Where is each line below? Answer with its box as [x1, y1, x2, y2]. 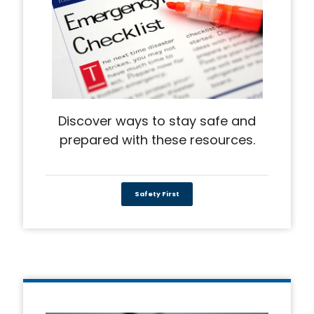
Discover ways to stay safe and [58, 111, 256, 130]
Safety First [135, 189, 179, 199]
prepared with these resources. [59, 130, 255, 149]
